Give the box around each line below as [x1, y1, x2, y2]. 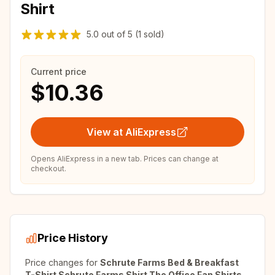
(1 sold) [133, 29, 165, 39]
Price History [37, 231, 108, 244]
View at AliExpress [87, 126, 176, 138]
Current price [31, 66, 87, 77]
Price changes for [25, 257, 100, 268]
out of [99, 29, 128, 39]
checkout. [31, 164, 66, 173]
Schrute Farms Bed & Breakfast [100, 257, 239, 268]
